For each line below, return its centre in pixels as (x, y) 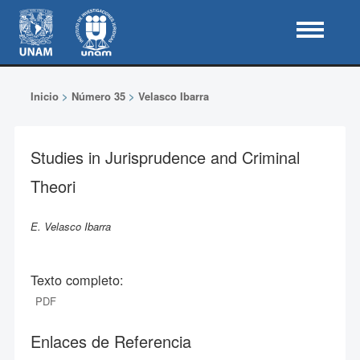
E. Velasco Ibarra (70, 226)
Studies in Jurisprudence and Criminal (165, 157)
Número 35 (98, 96)
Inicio (44, 96)
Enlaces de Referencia (110, 341)
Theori (53, 186)
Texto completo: (77, 280)
